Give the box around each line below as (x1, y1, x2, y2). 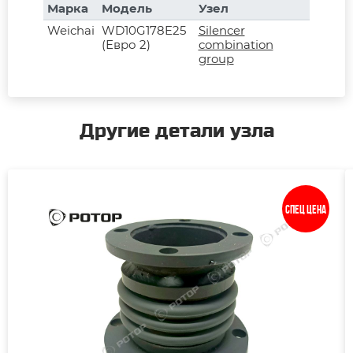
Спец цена (285, 205, 326, 217)
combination (198, 37, 273, 53)
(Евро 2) (101, 37, 150, 53)
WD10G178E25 (101, 23, 186, 39)
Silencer (198, 23, 245, 39)
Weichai (46, 23, 95, 39)
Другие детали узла (79, 120, 274, 143)
